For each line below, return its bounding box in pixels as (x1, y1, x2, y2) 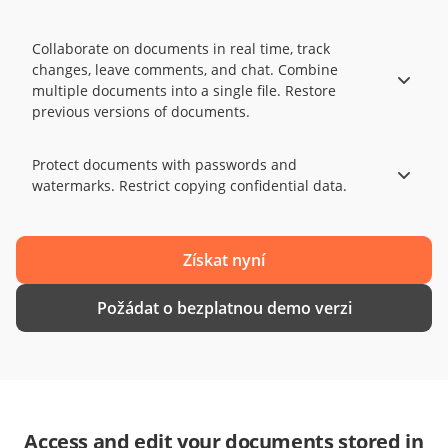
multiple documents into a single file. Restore (32, 80, 336, 100)
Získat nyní (183, 248, 265, 271)
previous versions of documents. (32, 101, 250, 121)
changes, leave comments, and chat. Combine (32, 59, 338, 79)
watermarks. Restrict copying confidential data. (32, 175, 347, 195)
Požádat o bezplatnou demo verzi (96, 296, 352, 319)
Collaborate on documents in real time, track (32, 38, 330, 58)
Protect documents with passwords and (32, 154, 297, 174)
